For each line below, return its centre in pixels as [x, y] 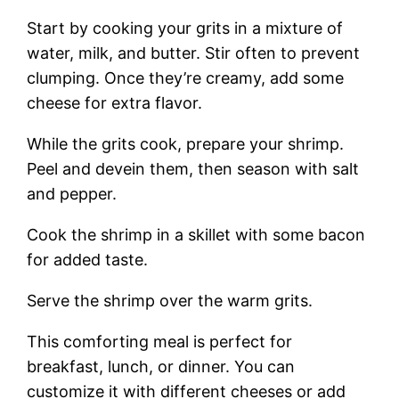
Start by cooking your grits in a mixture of [185, 28]
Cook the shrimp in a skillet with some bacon [196, 234]
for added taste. [88, 259]
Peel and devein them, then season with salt [193, 168]
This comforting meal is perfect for [160, 341]
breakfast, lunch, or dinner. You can [161, 366]
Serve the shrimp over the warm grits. [170, 300]
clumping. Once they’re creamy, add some [186, 77]
